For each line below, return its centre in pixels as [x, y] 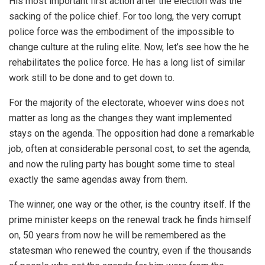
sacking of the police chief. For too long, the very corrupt [125, 16]
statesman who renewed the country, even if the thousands [130, 251]
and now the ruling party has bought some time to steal [122, 164]
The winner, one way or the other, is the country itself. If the [130, 204]
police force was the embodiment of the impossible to [122, 32]
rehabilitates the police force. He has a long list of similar [127, 62]
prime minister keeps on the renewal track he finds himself [130, 220]
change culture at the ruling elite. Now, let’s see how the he [129, 47]
